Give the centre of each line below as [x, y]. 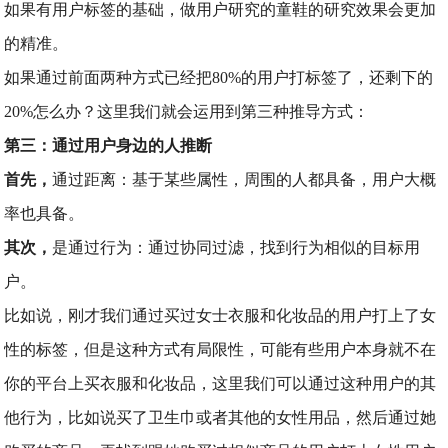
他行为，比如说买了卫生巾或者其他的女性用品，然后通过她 [220, 417]
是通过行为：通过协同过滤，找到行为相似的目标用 [236, 247]
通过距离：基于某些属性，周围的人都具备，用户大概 [244, 179]
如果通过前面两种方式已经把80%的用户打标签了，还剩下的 [219, 77]
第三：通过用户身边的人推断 [108, 145]
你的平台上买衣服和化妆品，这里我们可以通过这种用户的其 [220, 383]
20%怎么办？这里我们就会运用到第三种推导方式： [187, 111]
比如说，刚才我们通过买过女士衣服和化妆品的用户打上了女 [220, 315]
